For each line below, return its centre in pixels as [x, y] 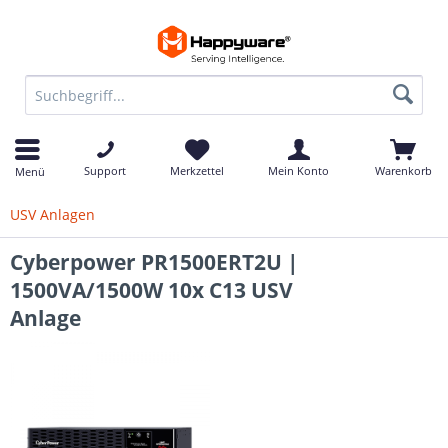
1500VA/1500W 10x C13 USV [151, 290]
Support [105, 170]
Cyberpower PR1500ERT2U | [154, 262]
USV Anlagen [52, 214]
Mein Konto [298, 170]
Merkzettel [197, 170]
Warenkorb [403, 170]
